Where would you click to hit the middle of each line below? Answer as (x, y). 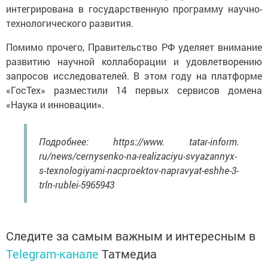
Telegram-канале (52, 253)
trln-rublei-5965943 (77, 184)
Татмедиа (129, 253)
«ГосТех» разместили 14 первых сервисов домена (134, 90)
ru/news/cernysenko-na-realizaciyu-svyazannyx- (138, 156)
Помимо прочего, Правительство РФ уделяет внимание (134, 47)
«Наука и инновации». (55, 104)
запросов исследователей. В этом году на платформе (134, 75)
